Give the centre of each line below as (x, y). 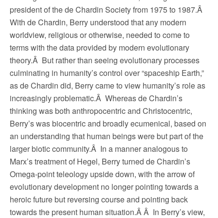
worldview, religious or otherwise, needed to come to (100, 35)
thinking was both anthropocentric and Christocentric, (101, 111)
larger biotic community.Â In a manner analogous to (99, 149)
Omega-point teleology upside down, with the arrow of (102, 174)
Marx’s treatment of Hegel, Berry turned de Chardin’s (100, 161)
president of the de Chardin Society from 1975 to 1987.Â (107, 9)
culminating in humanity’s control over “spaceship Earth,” (107, 73)
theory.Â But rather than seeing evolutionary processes (105, 60)
